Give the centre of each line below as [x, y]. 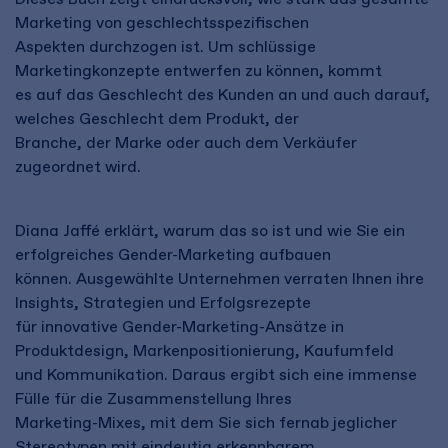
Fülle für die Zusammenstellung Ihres [153, 398]
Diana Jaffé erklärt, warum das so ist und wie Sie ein [210, 230]
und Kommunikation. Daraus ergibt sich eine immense [216, 374]
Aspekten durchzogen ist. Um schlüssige [165, 46]
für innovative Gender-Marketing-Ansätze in [179, 326]
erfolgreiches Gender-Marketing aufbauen [173, 254]
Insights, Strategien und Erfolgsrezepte [163, 302]
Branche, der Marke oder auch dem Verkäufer [186, 142]
